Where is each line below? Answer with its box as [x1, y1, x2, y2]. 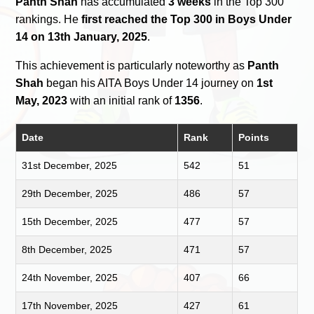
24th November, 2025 [22, 271, 118, 283]
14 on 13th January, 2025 [15, 30, 148, 43]
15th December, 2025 [22, 215, 118, 227]
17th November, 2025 [22, 299, 118, 311]
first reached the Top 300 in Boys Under [81, 13, 292, 25]
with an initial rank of [67, 94, 175, 107]
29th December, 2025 [22, 187, 118, 199]
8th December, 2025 [22, 243, 113, 255]
